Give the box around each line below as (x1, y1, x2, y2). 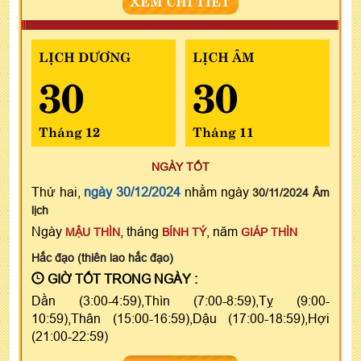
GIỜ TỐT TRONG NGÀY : (44, 271, 197, 286)
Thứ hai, (31, 184, 85, 199)
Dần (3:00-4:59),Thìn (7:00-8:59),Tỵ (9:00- (31, 293, 330, 308)
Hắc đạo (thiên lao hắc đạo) (31, 251, 173, 264)
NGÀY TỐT (151, 160, 210, 173)
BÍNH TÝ (162, 225, 206, 239)
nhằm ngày (180, 184, 253, 199)
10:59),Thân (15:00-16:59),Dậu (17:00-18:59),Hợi (31, 310, 330, 326)
